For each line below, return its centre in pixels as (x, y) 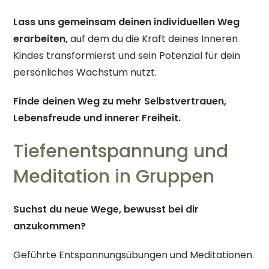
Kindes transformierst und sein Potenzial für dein (127, 56)
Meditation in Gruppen (114, 177)
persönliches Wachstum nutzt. (85, 72)
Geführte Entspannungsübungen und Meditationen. (134, 255)
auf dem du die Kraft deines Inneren (153, 39)
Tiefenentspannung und (121, 151)
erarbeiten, (41, 39)
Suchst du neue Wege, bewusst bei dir (106, 209)
